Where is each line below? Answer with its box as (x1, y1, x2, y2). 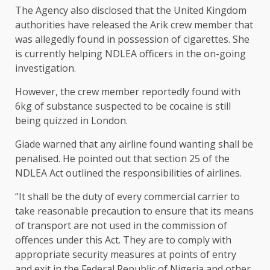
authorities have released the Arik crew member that (15, 18, 253, 32)
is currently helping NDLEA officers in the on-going (15, 47, 246, 61)
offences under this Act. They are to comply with (15, 233, 231, 247)
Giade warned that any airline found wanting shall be (15, 137, 253, 151)
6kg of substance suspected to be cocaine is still (15, 99, 231, 113)
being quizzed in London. (15, 114, 128, 128)
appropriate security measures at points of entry (15, 248, 236, 262)
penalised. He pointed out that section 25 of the (15, 152, 230, 166)
